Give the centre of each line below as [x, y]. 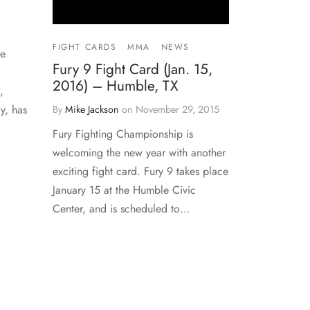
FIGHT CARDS [85, 47]
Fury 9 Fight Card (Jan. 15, [133, 70]
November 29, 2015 [177, 110]
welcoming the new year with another [139, 153]
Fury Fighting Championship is [123, 134]
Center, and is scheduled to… [121, 209]
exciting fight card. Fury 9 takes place [140, 172]
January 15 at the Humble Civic [124, 190]
